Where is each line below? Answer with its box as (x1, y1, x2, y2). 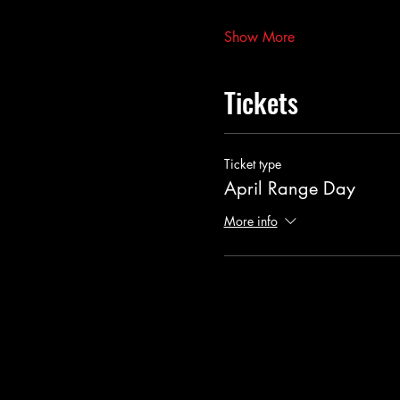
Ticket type (223, 155, 281, 172)
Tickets (223, 82, 298, 122)
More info (223, 212, 278, 230)
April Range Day (223, 177, 355, 200)
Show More (223, 28, 295, 46)
